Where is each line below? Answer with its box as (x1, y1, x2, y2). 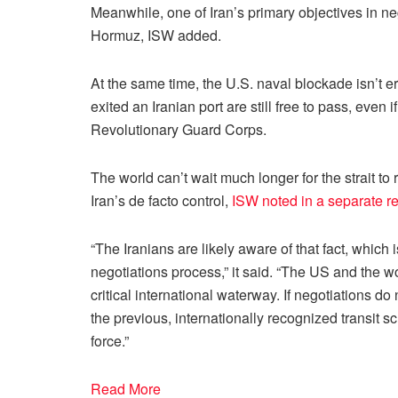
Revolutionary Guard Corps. (91, 118, 267, 139)
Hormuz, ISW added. (91, 24, 221, 45)
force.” (91, 330, 129, 351)
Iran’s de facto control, (91, 189, 232, 211)
